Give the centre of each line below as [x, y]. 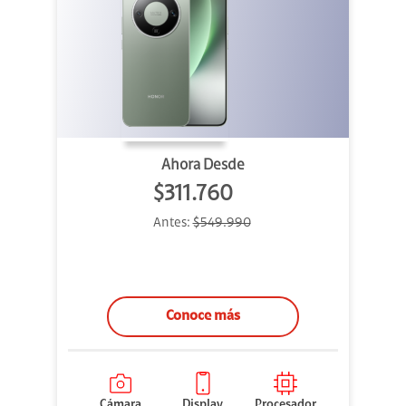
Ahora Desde [203, 166]
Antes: [173, 224]
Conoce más [203, 317]
